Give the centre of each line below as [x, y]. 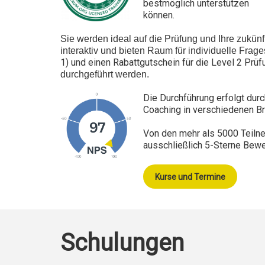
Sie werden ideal [96, 38]
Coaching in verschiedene [196, 109]
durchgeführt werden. [106, 74]
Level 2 [227, 62]
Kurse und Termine [190, 177]
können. [159, 15]
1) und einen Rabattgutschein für [127, 62]
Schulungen [122, 243]
